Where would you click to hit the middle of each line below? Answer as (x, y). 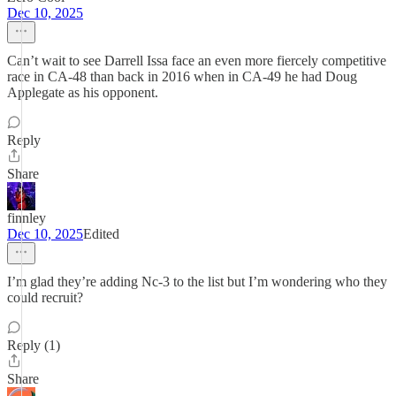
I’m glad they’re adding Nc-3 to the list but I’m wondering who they (197, 282)
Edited (101, 234)
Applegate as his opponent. (83, 92)
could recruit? (45, 297)
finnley (27, 218)
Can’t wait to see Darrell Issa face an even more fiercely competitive (197, 61)
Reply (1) (34, 345)
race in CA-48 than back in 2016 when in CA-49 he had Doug (182, 76)
